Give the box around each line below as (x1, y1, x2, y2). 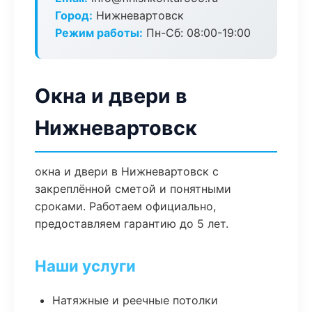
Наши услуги (35, 256, 136, 275)
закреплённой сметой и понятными (35, 182, 231, 196)
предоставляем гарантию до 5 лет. (35, 217, 228, 231)
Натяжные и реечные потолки (52, 293, 218, 307)
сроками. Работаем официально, (35, 199, 216, 213)
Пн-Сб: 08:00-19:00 (143, 26, 251, 40)
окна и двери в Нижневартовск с (35, 164, 219, 178)
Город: (55, 8, 93, 22)
